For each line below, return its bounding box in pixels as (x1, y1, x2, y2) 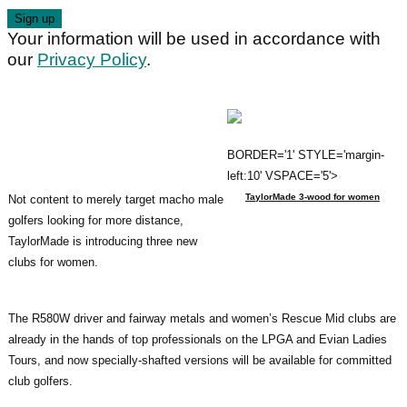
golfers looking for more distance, (8, 213, 184, 227)
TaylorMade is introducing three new (8, 233, 197, 248)
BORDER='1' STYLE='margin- (227, 147, 384, 162)
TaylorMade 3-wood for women (245, 191, 380, 202)
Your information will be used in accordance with (7, 28, 381, 48)
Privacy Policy (37, 49, 146, 69)
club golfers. (8, 373, 73, 388)
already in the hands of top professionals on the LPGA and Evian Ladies (8, 332, 387, 346)
